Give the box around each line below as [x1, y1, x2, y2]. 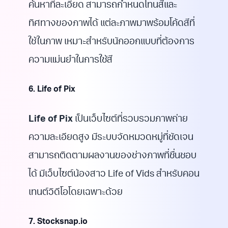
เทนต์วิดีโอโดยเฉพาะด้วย [28, 188, 123, 197]
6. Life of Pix [28, 86, 75, 94]
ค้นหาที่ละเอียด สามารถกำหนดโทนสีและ [28, 1, 177, 10]
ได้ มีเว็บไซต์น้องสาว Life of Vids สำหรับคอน [28, 170, 199, 179]
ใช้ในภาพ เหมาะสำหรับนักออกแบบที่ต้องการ [28, 38, 194, 47]
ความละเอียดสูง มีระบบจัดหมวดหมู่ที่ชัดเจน [28, 133, 193, 142]
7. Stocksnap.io [28, 218, 88, 226]
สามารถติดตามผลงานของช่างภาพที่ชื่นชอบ [28, 152, 196, 161]
